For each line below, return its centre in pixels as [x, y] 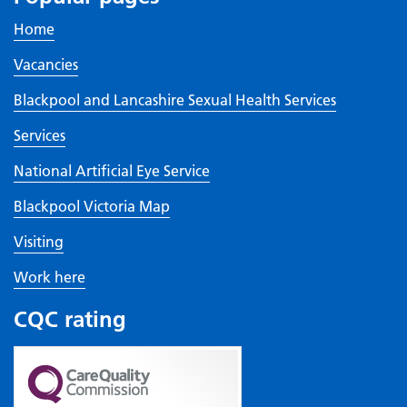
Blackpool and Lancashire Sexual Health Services [175, 100]
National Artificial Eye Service [112, 171]
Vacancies [46, 65]
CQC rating [70, 320]
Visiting [39, 242]
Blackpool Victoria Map [92, 207]
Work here [50, 278]
